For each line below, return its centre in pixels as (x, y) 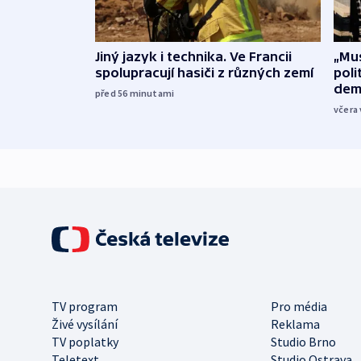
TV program (85, 306)
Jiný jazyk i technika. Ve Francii (193, 56)
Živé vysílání (85, 324)
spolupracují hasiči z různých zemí (204, 72)
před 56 (112, 93)
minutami (152, 93)
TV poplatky (85, 341)
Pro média (299, 306)
